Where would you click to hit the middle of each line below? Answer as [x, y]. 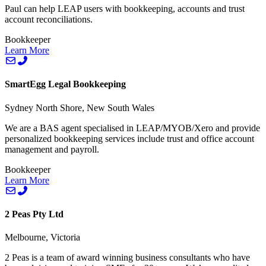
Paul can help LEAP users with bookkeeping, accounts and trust [125, 9]
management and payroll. [52, 149]
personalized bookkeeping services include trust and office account [129, 138]
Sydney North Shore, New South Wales [80, 107]
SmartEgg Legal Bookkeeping [65, 84]
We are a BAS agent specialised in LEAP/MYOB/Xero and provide [132, 128]
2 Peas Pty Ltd [34, 214]
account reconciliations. [49, 20]
